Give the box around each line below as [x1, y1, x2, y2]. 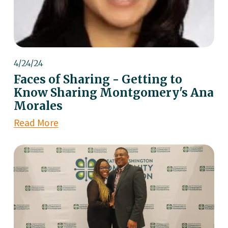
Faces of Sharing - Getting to [13, 72, 182, 87]
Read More [13, 117, 59, 129]
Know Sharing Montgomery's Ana [13, 85, 214, 100]
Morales [13, 99, 63, 113]
